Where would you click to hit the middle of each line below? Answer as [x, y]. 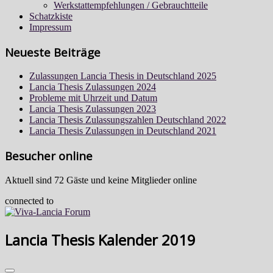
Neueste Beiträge [53, 52]
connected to [29, 200]
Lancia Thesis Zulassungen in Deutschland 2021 [123, 131]
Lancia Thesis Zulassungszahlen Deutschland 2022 [128, 120]
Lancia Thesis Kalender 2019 [100, 239]
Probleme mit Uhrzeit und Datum [93, 98]
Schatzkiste [51, 16]
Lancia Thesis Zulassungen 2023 [93, 109]
